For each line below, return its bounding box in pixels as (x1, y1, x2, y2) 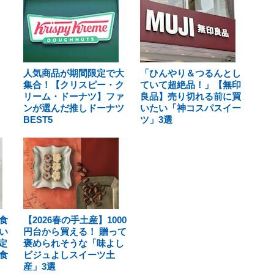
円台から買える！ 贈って (23, 226, 127, 237)
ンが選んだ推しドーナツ (23, 103, 124, 113)
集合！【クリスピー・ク (23, 80, 124, 90)
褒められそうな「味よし (23, 238, 124, 248)
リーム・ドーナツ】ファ (23, 91, 124, 102)
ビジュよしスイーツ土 (23, 250, 115, 260)
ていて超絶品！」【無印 (139, 80, 241, 90)
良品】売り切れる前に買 (139, 91, 241, 102)
